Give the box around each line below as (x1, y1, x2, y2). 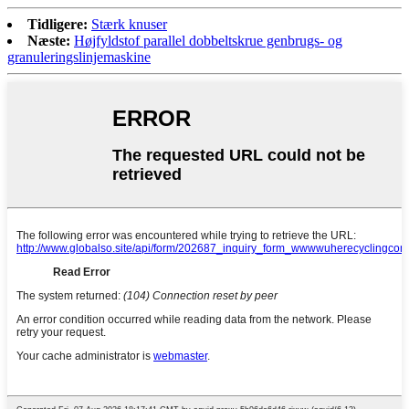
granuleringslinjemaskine (7, 49, 151, 66)
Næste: (27, 33, 70, 49)
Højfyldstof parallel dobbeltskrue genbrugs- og (74, 33, 342, 49)
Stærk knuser (91, 16, 167, 33)
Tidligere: (27, 16, 88, 33)
